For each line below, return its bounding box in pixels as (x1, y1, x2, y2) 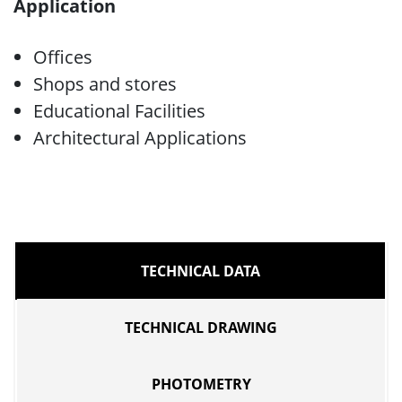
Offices (33, 45, 92, 69)
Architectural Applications (33, 126, 247, 150)
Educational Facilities (33, 99, 205, 123)
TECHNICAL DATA (140, 261, 260, 281)
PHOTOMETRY (151, 374, 251, 394)
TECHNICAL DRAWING (125, 318, 277, 337)
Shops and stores (33, 72, 177, 96)
